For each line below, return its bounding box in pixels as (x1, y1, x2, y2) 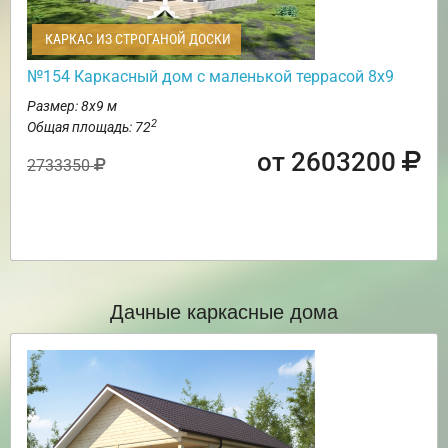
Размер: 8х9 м (27, 98, 117, 115)
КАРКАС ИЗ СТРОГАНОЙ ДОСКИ (42, 31, 231, 48)
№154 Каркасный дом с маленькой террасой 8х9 (27, 67, 394, 87)
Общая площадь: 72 (27, 119, 151, 136)
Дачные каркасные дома (110, 296, 338, 326)
